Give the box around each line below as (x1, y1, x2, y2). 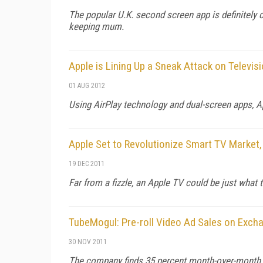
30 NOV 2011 (69, 237, 107, 246)
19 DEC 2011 (69, 159, 104, 168)
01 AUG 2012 (69, 81, 105, 90)
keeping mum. (69, 20, 124, 32)
